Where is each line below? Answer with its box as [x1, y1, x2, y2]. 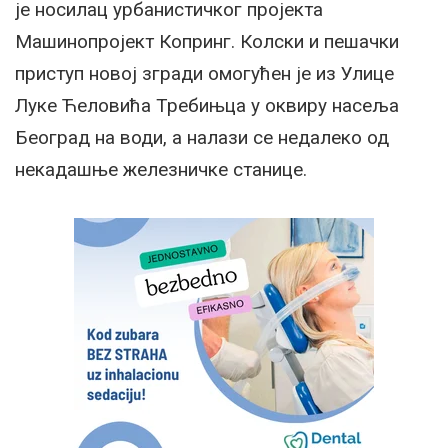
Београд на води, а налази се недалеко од [15, 125, 389, 149]
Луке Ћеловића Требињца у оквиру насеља [15, 93, 399, 117]
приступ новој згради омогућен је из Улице [15, 61, 394, 85]
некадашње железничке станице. [15, 157, 307, 181]
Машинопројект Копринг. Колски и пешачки [15, 29, 399, 53]
